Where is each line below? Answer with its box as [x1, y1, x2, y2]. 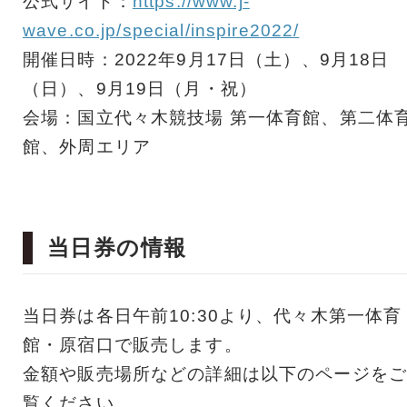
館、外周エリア [23, 137, 151, 157]
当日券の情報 [47, 235, 187, 261]
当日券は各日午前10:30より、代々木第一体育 [23, 306, 402, 326]
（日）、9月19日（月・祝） [23, 79, 257, 99]
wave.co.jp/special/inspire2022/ [23, 21, 300, 41]
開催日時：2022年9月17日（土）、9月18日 [23, 50, 390, 70]
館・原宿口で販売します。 [23, 335, 243, 355]
